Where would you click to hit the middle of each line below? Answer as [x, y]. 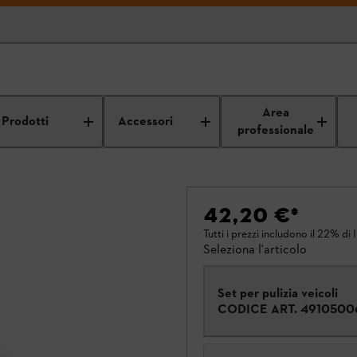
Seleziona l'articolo [255, 249]
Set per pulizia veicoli [278, 293]
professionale [276, 130]
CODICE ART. [257, 309]
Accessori [146, 122]
